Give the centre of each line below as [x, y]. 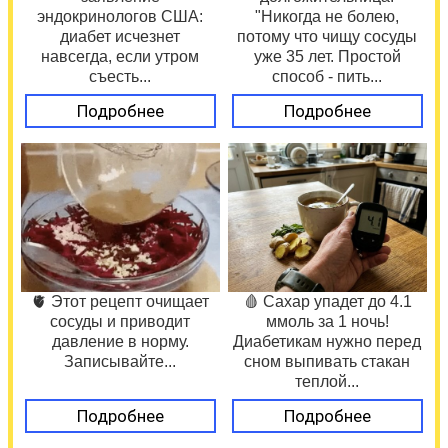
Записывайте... [120, 361]
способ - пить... [327, 76]
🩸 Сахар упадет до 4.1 [327, 301]
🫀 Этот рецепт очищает [120, 301]
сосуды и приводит [120, 321]
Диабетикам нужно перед [327, 341]
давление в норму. [120, 341]
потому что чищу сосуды [327, 36]
